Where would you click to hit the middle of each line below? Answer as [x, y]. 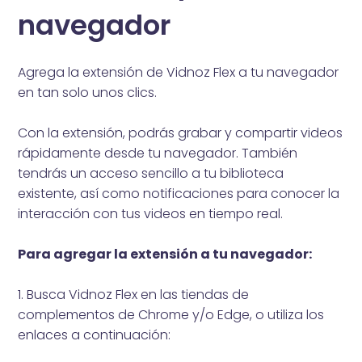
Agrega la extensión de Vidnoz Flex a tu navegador [179, 72]
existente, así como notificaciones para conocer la [179, 193]
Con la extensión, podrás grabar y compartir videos [181, 133]
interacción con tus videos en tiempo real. [151, 213]
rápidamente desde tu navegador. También [158, 153]
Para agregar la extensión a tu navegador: [165, 254]
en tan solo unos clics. [88, 92]
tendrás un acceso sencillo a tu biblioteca [151, 173]
